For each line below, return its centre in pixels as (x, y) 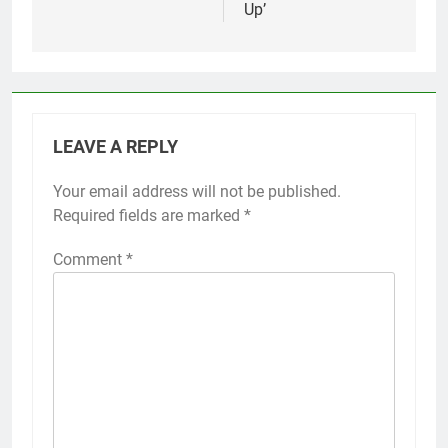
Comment (89, 260)
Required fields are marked (148, 216)
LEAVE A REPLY (115, 147)
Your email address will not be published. (197, 192)
